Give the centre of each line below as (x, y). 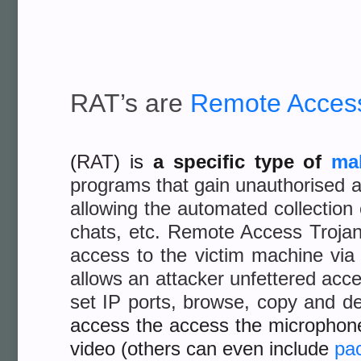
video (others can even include (202, 349)
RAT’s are (130, 103)
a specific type (223, 162)
